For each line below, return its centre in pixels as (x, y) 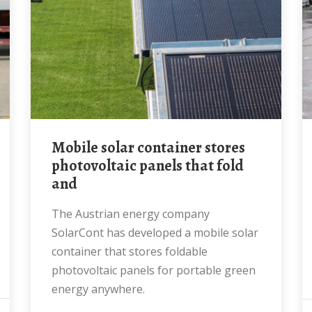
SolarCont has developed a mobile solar (155, 233)
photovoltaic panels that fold (148, 166)
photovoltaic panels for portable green (154, 270)
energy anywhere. (98, 289)
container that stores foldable (130, 251)
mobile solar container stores (58, 148)
